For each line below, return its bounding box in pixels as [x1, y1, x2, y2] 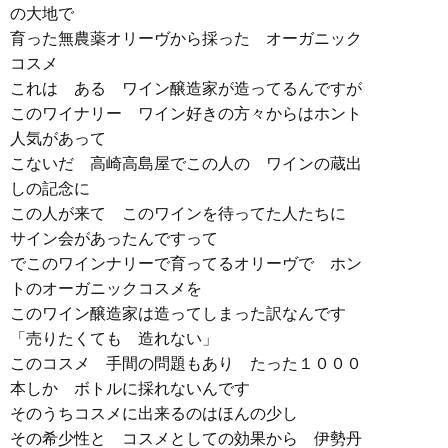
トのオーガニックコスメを [10, 279, 202, 298]
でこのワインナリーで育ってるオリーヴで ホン [10, 254, 362, 273]
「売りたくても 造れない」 [10, 329, 218, 348]
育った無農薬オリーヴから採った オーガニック [10, 29, 362, 48]
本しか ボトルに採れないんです [10, 379, 250, 398]
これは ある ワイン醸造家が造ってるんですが [10, 79, 362, 98]
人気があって [10, 129, 106, 148]
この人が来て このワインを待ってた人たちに [10, 204, 362, 223]
